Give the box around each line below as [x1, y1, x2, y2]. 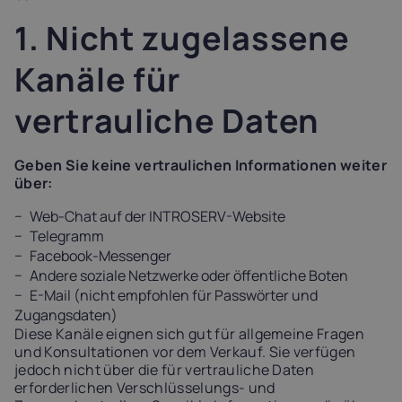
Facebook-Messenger [30, 246, 171, 266]
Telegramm [30, 226, 104, 246]
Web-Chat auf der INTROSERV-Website [30, 206, 285, 226]
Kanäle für [14, 57, 181, 101]
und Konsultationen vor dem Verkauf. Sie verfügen [14, 342, 356, 362]
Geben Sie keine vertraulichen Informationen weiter [14, 155, 388, 175]
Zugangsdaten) [14, 305, 118, 325]
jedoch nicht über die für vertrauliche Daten [14, 360, 315, 380]
